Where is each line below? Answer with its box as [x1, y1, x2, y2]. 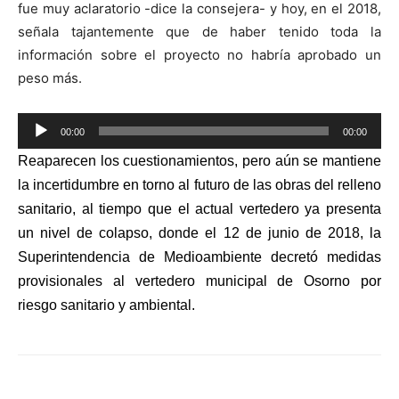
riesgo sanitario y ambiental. [18, 297, 195, 313]
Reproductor [17, 114, 96, 132]
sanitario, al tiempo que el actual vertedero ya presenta [18, 200, 381, 216]
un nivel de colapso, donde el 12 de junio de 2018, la [18, 224, 381, 240]
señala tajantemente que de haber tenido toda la [18, 22, 381, 40]
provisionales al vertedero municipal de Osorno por [18, 273, 381, 289]
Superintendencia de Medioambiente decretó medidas [18, 248, 381, 265]
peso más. [18, 69, 82, 86]
